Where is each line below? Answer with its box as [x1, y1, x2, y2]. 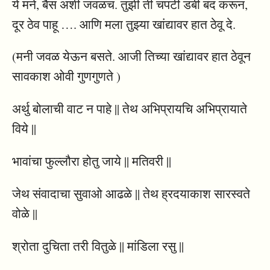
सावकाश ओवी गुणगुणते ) [12, 67, 121, 85]
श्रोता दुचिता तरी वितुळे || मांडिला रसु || [12, 237, 184, 254]
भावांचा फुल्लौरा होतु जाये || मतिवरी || [12, 152, 171, 170]
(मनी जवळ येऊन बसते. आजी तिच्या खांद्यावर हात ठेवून [12, 48, 251, 65]
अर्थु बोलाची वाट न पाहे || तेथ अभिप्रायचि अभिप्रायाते [12, 100, 247, 118]
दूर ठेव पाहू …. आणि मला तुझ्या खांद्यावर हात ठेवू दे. [12, 15, 236, 33]
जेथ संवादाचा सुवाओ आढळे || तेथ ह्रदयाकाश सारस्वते [12, 184, 250, 202]
